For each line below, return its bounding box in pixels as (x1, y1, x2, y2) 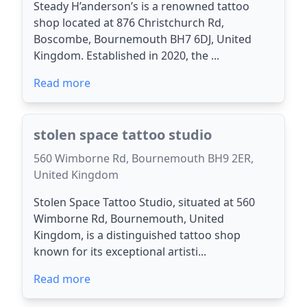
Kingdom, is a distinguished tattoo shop (34, 228, 241, 243)
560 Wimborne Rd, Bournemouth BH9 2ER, (34, 151, 254, 166)
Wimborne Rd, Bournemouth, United (34, 211, 224, 226)
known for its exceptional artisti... (34, 244, 206, 259)
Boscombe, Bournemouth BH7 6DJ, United (34, 32, 251, 47)
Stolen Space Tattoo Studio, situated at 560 (34, 195, 255, 210)
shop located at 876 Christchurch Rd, (34, 15, 224, 30)
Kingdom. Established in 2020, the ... (34, 48, 219, 63)
